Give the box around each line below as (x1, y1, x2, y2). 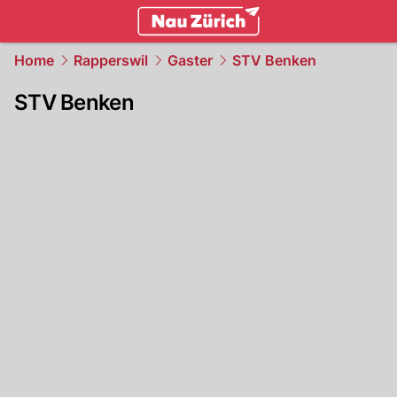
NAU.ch (115, 41, 172, 59)
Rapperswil (74, 51, 148, 69)
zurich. (65, 41, 115, 59)
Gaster (167, 51, 213, 69)
